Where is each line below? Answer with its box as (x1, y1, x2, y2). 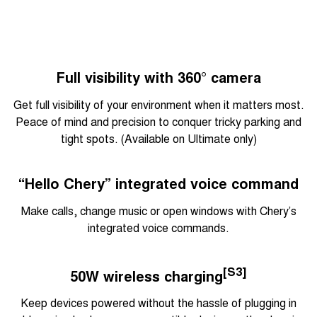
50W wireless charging (70, 265, 223, 286)
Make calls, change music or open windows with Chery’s (21, 202, 296, 219)
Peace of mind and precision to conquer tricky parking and (16, 113, 301, 129)
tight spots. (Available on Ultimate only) (60, 129, 257, 146)
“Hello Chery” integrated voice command (18, 172, 299, 193)
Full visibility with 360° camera (56, 66, 261, 87)
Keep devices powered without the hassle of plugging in (21, 294, 296, 311)
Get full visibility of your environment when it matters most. (13, 96, 304, 113)
